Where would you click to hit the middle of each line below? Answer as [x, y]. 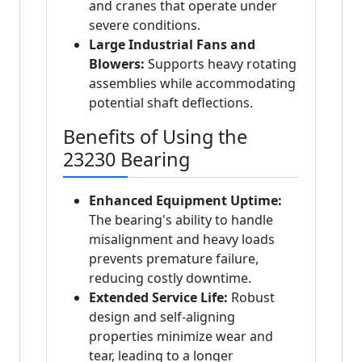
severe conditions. [145, 25]
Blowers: [117, 64]
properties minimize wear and [181, 337]
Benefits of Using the [155, 137]
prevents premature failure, [174, 259]
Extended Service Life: [158, 298]
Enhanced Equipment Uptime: [185, 201]
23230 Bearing [126, 160]
